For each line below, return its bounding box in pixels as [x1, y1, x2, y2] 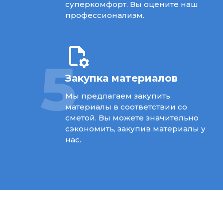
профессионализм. [65, 10, 144, 20]
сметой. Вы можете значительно [65, 112, 199, 122]
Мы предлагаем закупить [65, 91, 170, 101]
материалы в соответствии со [65, 102, 187, 111]
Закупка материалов [65, 72, 178, 84]
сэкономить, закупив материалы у [65, 123, 206, 133]
